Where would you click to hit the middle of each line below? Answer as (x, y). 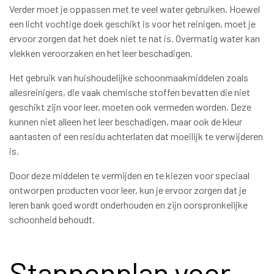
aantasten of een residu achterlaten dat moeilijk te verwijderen (136, 136)
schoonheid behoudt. (52, 220)
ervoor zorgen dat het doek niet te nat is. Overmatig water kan (135, 39)
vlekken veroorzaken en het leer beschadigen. (101, 53)
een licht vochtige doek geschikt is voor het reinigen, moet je (132, 24)
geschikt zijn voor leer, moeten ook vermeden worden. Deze (130, 107)
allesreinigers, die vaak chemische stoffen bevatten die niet (130, 92)
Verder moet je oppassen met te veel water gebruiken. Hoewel (135, 9)
